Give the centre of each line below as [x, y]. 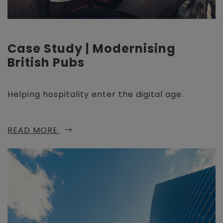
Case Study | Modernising [92, 49]
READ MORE [34, 130]
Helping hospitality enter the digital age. [96, 94]
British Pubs [46, 62]
